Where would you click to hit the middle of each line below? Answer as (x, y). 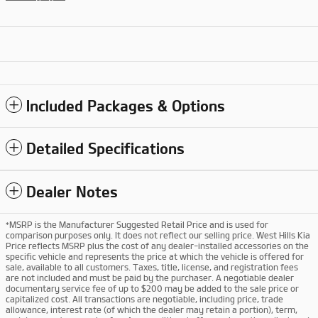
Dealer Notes (72, 192)
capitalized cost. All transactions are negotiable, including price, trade (144, 299)
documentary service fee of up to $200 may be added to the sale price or (152, 289)
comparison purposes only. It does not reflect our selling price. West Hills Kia (158, 235)
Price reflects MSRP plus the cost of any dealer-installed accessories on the (157, 246)
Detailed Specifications (105, 149)
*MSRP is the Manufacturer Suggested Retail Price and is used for (137, 225)
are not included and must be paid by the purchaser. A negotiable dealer (150, 278)
